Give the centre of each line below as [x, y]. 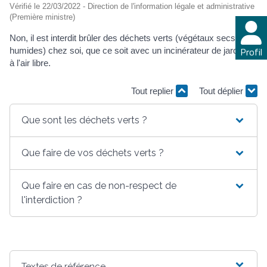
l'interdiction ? [52, 200]
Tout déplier [222, 91]
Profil [251, 52]
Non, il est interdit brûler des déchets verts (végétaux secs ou [128, 38]
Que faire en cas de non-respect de [99, 185]
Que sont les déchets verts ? [85, 120]
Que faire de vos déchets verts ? [93, 153]
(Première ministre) [42, 17]
